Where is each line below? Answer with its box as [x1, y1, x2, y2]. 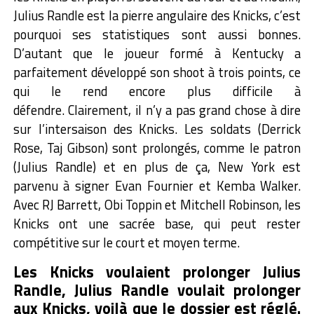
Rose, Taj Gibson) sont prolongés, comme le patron [13, 137, 301, 158]
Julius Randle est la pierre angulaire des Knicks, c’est [13, 5, 301, 25]
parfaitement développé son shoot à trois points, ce [13, 62, 301, 82]
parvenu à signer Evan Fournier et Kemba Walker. [13, 175, 301, 196]
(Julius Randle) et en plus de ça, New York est [13, 156, 301, 177]
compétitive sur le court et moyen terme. [13, 232, 243, 252]
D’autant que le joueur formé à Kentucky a [13, 43, 301, 63]
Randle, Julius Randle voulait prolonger [13, 278, 301, 302]
